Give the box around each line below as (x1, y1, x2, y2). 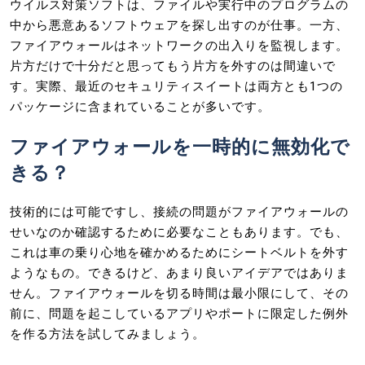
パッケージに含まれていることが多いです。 (10, 99, 270, 114)
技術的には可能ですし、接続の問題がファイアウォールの (10, 204, 349, 219)
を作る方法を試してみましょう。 (10, 326, 205, 341)
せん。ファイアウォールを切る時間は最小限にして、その (10, 285, 349, 301)
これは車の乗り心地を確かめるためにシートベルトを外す (10, 244, 349, 260)
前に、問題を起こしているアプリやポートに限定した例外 (10, 306, 349, 321)
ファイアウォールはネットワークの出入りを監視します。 (10, 37, 349, 53)
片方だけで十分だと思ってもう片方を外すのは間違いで (10, 58, 336, 73)
